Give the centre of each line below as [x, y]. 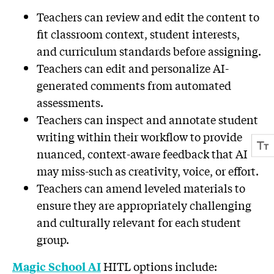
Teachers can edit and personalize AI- [133, 68]
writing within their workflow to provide [139, 137]
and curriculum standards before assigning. [149, 51]
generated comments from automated [134, 85]
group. [53, 239]
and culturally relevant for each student [139, 222]
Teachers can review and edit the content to [148, 17]
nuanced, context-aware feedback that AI [142, 154]
